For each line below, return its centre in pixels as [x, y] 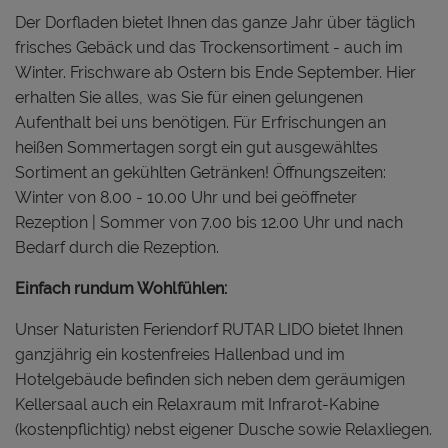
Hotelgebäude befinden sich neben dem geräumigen [210, 379]
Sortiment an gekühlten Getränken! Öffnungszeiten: [200, 172]
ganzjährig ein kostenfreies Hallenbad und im [180, 354]
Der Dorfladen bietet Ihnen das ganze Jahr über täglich [215, 22]
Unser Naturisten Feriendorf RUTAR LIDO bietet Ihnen [209, 329]
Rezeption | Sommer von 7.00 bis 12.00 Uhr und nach [209, 222]
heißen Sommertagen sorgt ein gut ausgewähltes [196, 147]
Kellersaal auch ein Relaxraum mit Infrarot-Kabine [197, 404]
